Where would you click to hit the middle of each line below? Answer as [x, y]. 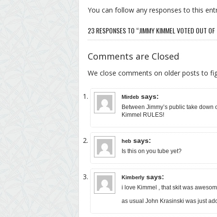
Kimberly [133, 177]
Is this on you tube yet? [152, 151]
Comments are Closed [133, 56]
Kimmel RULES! [143, 115]
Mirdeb [130, 97]
